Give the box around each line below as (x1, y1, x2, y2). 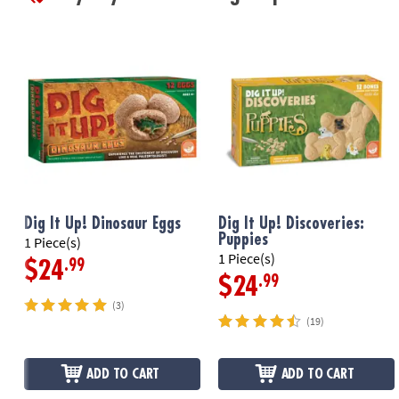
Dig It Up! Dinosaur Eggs (23, 216, 181, 232)
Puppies (218, 232, 269, 248)
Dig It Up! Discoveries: (218, 216, 365, 232)
